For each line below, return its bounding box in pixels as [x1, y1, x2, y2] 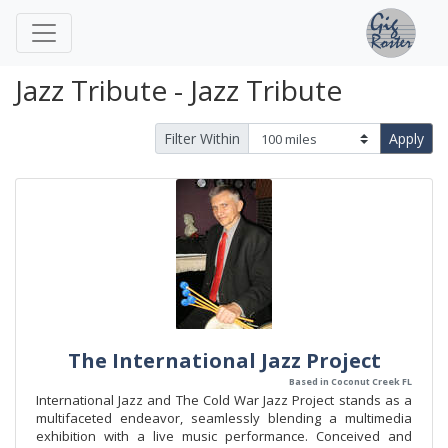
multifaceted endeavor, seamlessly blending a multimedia [36, 409, 412, 427]
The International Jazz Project [67, 347, 381, 374]
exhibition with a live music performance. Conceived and [36, 427, 412, 445]
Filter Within [164, 129, 240, 148]
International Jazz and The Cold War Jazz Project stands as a [36, 391, 412, 409]
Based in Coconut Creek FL [289, 375, 412, 388]
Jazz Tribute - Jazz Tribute [15, 71, 342, 109]
